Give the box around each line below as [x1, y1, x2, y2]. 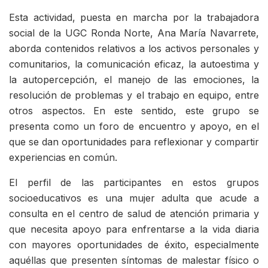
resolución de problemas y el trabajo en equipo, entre [9, 89, 259, 102]
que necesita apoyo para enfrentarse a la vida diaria [9, 223, 259, 236]
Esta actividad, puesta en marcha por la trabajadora [9, 11, 259, 24]
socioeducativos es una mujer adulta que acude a [9, 192, 259, 205]
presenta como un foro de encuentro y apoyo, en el [9, 120, 259, 133]
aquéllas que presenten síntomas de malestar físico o [9, 254, 259, 267]
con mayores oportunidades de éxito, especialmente [9, 239, 259, 251]
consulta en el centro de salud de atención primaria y [9, 208, 259, 220]
